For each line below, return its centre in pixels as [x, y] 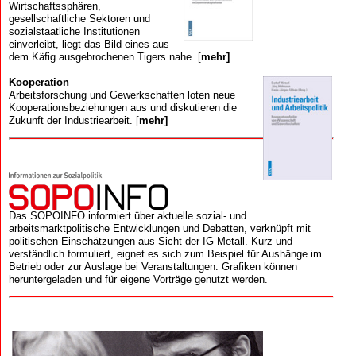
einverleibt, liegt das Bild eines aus [89, 44]
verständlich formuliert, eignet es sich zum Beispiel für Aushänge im [165, 253]
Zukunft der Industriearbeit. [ [74, 120]
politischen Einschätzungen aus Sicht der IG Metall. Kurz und [150, 241]
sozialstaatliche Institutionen [74, 31]
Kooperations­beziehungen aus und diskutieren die [122, 107]
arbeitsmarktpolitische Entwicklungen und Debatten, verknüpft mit [159, 228]
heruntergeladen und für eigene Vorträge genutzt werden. [138, 279]
